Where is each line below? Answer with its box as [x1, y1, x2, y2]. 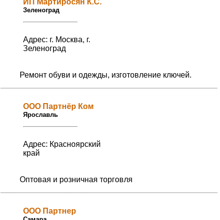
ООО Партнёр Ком [23, 102, 94, 111]
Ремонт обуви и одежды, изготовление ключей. [20, 71, 192, 80]
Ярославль [23, 111, 58, 119]
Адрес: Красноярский [23, 140, 101, 149]
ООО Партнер [23, 207, 76, 216]
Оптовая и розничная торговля [20, 175, 133, 184]
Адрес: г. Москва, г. [23, 35, 90, 44]
